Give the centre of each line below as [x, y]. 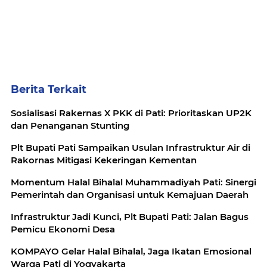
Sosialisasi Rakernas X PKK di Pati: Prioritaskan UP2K [131, 113]
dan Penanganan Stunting [70, 126]
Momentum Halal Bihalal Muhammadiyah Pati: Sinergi [133, 182]
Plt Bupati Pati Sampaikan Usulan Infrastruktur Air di [131, 148]
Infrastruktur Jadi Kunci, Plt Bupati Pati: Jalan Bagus [130, 217]
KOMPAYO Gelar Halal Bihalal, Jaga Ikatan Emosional [131, 252]
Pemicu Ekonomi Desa [63, 229]
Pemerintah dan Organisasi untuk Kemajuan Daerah [130, 195]
